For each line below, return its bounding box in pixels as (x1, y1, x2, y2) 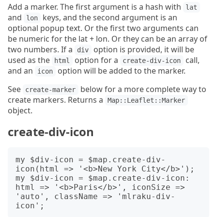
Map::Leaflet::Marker (108, 96, 186, 105)
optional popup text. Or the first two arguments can (8, 23, 199, 34)
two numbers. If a (8, 44, 75, 55)
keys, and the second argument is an (40, 12, 177, 23)
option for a (72, 55, 120, 66)
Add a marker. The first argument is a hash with (8, 1, 183, 13)
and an (8, 65, 35, 77)
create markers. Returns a (8, 94, 105, 106)
